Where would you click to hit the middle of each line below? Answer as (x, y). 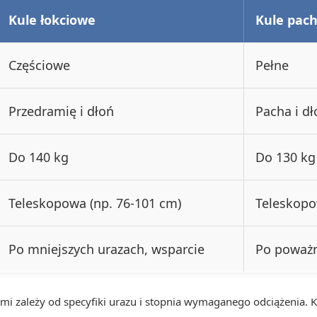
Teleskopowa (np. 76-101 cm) (95, 203)
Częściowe (39, 65)
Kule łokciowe (52, 19)
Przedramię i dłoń (61, 111)
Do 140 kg (39, 157)
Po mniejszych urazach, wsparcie (106, 249)
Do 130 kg (286, 157)
